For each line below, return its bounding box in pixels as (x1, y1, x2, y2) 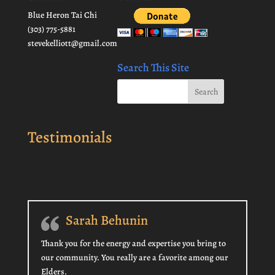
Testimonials (27, 126, 112, 148)
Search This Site (117, 60, 189, 76)
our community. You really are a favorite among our (41, 251, 228, 263)
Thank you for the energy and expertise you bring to (41, 237, 226, 249)
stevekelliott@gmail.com (27, 37, 117, 50)
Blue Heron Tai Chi (27, 9, 97, 21)
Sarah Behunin (65, 211, 148, 230)
